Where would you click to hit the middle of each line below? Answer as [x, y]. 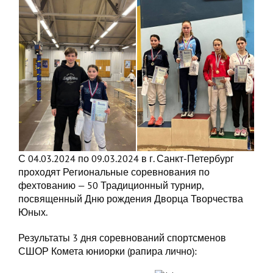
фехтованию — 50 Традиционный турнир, [111, 186]
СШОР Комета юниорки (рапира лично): [108, 251]
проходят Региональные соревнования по [114, 172]
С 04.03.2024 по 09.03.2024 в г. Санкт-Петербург [126, 159]
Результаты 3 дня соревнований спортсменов [122, 238]
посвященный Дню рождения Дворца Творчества [131, 199]
